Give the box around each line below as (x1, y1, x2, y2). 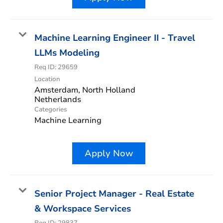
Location (34, 74, 60, 84)
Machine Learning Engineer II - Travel (34, 31, 195, 44)
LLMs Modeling (34, 46, 100, 59)
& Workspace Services (34, 202, 131, 215)
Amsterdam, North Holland (34, 84, 135, 96)
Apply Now (85, 147, 133, 159)
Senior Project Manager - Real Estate (34, 187, 194, 200)
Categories (34, 105, 67, 114)
